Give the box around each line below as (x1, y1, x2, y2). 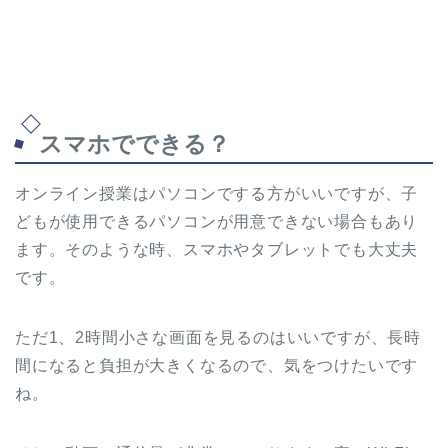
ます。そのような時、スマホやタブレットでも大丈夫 (15, 240, 419, 258)
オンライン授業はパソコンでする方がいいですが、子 (15, 184, 419, 202)
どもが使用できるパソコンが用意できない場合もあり (15, 212, 419, 230)
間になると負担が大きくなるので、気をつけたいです (15, 356, 419, 374)
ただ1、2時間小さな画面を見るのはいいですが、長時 (15, 328, 422, 346)
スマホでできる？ (39, 130, 230, 157)
